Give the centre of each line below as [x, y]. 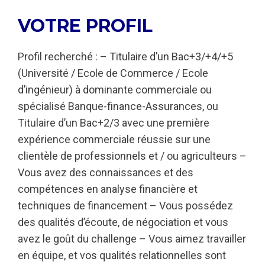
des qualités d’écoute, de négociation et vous [123, 222]
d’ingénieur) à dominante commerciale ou [115, 90]
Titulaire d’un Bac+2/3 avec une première [114, 123]
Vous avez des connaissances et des [106, 172]
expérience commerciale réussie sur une [114, 139]
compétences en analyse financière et [108, 189]
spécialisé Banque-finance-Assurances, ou [118, 106]
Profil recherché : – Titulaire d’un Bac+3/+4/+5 [125, 56]
